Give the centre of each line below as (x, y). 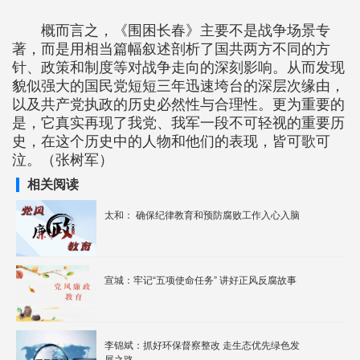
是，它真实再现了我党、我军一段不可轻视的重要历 (178, 123)
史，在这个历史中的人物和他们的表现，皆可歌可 (171, 141)
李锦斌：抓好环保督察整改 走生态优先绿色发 (202, 346)
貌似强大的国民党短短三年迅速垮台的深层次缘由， (178, 86)
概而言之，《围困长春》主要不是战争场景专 (186, 31)
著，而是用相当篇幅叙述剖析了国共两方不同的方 (171, 49)
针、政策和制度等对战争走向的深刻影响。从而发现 (178, 67)
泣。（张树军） (63, 160)
